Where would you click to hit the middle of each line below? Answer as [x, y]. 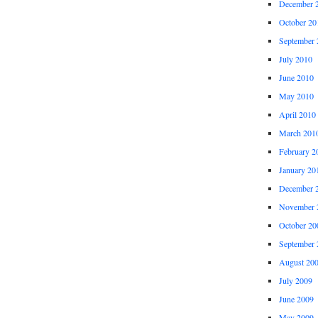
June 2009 [296, 299]
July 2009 [295, 281]
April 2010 [297, 115]
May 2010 [296, 96]
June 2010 [296, 78]
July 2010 [295, 59]
